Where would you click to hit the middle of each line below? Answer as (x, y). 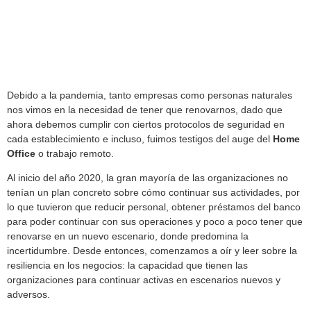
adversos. (28, 295)
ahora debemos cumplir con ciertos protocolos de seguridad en (146, 124)
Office (21, 153)
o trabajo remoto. (75, 153)
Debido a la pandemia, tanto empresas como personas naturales (150, 95)
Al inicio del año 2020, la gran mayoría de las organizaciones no (148, 178)
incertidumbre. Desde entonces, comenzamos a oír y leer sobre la (152, 251)
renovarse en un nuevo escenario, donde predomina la (128, 236)
